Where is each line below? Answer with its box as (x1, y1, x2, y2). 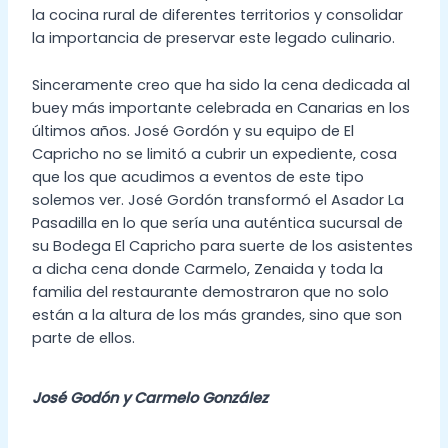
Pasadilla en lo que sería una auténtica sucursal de (31, 212, 403, 233)
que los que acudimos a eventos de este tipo (31, 166, 364, 187)
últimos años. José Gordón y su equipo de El (31, 120, 354, 141)
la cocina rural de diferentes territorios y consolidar (31, 5, 403, 26)
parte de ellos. (31, 327, 139, 348)
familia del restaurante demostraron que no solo (31, 281, 389, 302)
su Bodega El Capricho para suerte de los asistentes (31, 235, 413, 256)
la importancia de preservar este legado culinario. (31, 28, 395, 49)
